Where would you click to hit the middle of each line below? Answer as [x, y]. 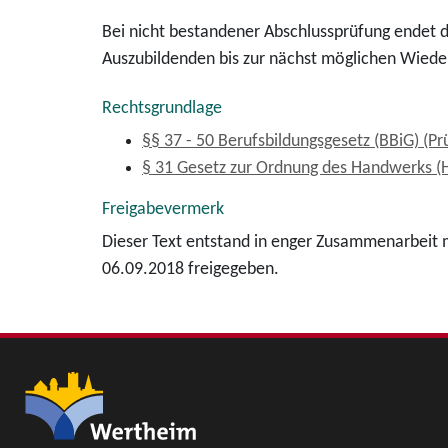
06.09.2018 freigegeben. [190, 269]
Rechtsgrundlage [162, 108]
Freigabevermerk [163, 209]
